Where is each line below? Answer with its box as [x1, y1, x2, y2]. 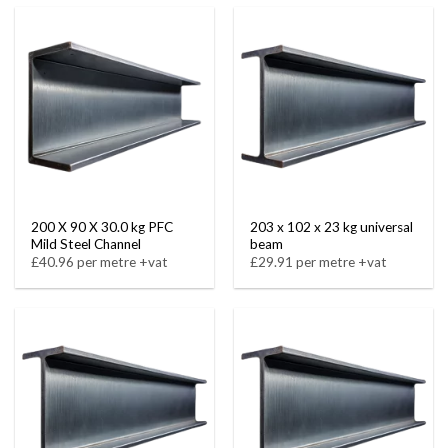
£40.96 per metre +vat [31, 254, 169, 271]
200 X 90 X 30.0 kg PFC [31, 218, 174, 235]
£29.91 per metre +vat [250, 254, 388, 271]
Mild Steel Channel [31, 235, 142, 252]
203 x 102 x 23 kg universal [250, 218, 414, 235]
